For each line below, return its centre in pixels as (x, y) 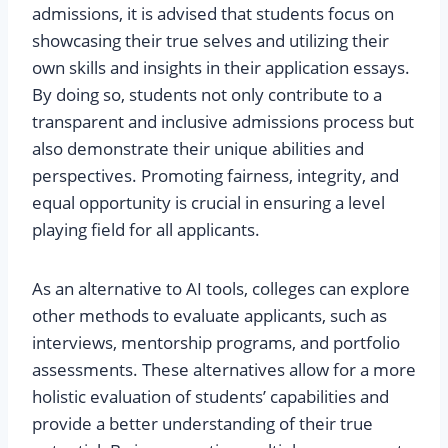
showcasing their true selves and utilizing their (210, 41)
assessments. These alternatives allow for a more (224, 370)
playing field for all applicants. (146, 230)
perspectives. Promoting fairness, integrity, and (215, 176)
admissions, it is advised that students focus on (213, 14)
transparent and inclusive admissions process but (223, 122)
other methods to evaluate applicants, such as (209, 316)
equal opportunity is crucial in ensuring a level (208, 203)
